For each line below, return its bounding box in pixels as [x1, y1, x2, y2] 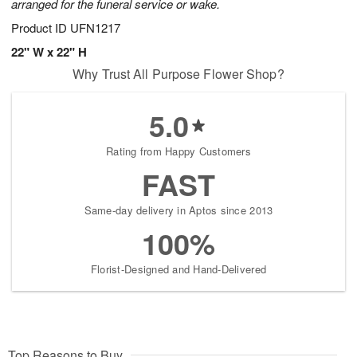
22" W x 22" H [11, 43, 87, 61]
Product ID [11, 19, 70, 37]
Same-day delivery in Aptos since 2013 [84, 202, 273, 218]
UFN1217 [70, 19, 120, 37]
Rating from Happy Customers [105, 143, 252, 159]
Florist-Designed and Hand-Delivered [90, 261, 267, 277]
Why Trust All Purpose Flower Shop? [73, 65, 284, 84]
